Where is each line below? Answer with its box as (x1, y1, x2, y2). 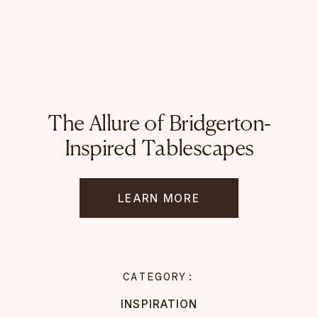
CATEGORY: (122, 269, 196, 283)
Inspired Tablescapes (64, 138, 254, 160)
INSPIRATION (121, 297, 197, 312)
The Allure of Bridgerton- (48, 114, 270, 136)
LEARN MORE (117, 190, 201, 204)
